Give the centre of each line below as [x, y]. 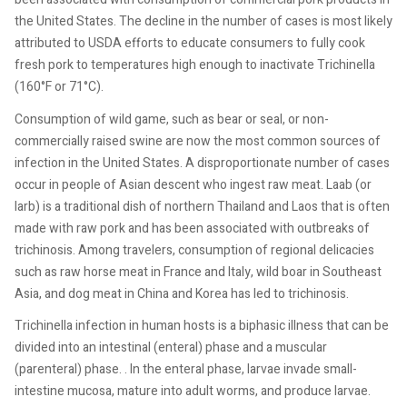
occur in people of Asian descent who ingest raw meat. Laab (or [193, 184]
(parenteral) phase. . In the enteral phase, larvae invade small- [186, 369]
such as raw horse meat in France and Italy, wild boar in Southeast [198, 272]
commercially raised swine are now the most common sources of [198, 141]
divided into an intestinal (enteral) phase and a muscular [171, 347]
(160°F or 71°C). [59, 87]
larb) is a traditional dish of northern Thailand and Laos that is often [202, 206]
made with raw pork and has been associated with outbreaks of [192, 228]
